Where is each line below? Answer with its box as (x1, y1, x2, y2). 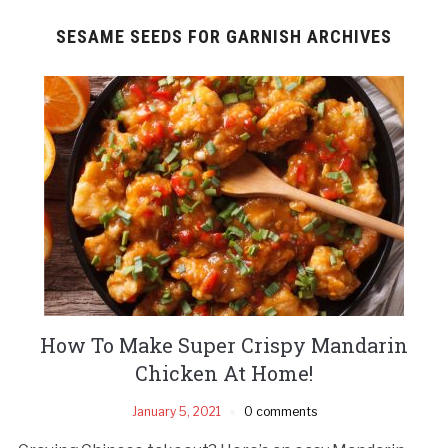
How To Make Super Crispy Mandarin (40, 331, 408, 358)
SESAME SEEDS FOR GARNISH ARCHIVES (56, 25, 392, 47)
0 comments (243, 403, 317, 419)
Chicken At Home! (135, 359, 313, 386)
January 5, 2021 (131, 403, 221, 419)
